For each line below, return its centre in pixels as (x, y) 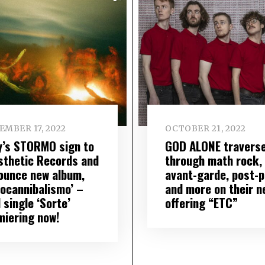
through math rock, (213, 160)
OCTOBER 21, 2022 (205, 128)
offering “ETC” (201, 203)
